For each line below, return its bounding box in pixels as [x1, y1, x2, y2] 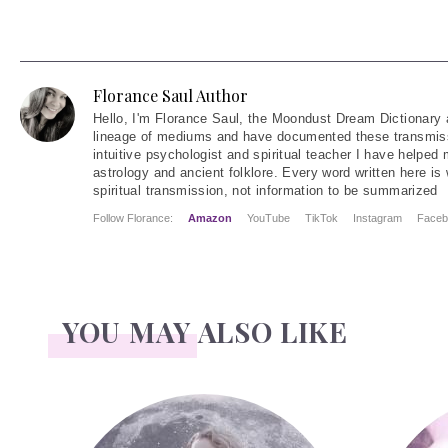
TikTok [305, 212, 338, 224]
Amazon [188, 212, 232, 224]
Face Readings [52, 400, 180, 420]
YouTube [247, 212, 290, 224]
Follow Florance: [93, 212, 173, 224]
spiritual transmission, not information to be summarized [93, 184, 438, 198]
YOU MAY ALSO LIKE [62, 313, 348, 350]
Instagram [353, 212, 402, 224]
